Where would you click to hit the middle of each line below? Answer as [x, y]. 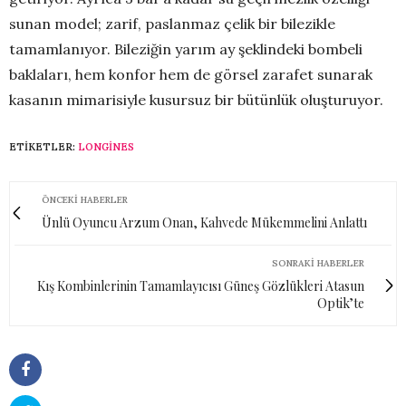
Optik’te [341, 303]
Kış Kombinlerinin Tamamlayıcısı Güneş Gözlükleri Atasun [201, 285]
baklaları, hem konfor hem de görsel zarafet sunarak [191, 74]
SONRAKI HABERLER [318, 263]
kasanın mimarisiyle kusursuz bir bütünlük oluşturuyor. [196, 99]
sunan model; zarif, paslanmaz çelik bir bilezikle [172, 23]
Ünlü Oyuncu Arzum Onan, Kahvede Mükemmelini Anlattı [204, 222]
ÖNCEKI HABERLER [85, 199]
